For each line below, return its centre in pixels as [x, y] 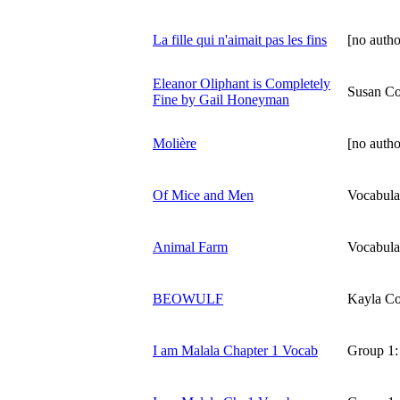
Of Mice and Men [203, 195]
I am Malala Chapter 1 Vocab [235, 350]
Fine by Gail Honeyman [221, 99]
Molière [175, 143]
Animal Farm [190, 246]
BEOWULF [188, 298]
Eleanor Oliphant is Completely [242, 83]
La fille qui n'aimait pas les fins [240, 39]
